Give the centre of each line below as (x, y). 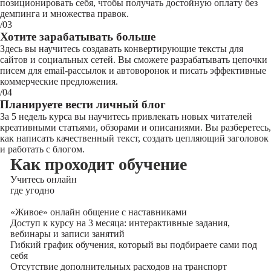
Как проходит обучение (98, 164)
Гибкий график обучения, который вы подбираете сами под (133, 245)
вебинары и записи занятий (67, 234)
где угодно (32, 190)
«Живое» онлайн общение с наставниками (98, 212)
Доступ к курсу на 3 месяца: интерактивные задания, (120, 223)
